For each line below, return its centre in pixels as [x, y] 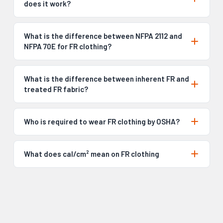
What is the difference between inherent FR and [106, 78]
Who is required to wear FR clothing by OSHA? [102, 121]
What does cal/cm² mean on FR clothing [91, 154]
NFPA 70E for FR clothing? [67, 46]
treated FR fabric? [56, 89]
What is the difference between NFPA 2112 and [103, 36]
